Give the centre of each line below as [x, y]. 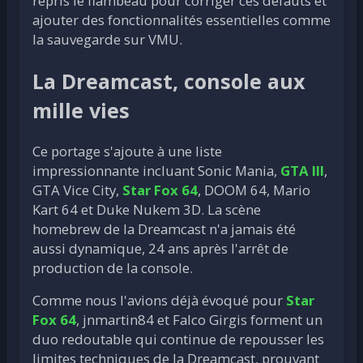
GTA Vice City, [77, 190]
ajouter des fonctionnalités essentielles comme [181, 20]
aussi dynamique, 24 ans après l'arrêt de [160, 249]
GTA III [302, 171]
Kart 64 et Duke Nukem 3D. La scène [147, 210]
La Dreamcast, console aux [169, 81]
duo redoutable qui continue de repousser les [178, 340]
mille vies [81, 111]
